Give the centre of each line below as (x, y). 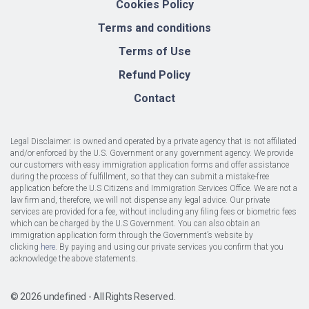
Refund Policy (154, 75)
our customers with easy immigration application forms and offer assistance (150, 165)
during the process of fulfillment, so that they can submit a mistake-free (140, 177)
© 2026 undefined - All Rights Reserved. (93, 297)
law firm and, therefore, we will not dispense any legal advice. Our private (140, 200)
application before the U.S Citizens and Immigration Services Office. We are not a (154, 188)
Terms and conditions (154, 28)
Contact (154, 98)
